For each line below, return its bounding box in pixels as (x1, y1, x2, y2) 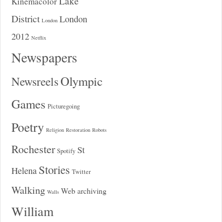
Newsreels (11, 73, 58, 90)
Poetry (11, 118, 44, 136)
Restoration (65, 126, 90, 134)
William (11, 203, 54, 220)
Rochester (11, 142, 55, 157)
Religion (46, 126, 64, 134)
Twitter (71, 167, 91, 176)
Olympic (60, 73, 103, 90)
